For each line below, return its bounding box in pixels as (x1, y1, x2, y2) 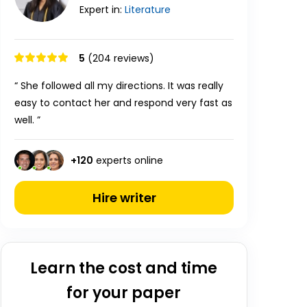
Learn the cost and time (30, 258, 218, 279)
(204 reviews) (88, 51, 154, 65)
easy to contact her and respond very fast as (14, 96, 232, 110)
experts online (93, 153, 163, 167)
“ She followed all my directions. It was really (14, 79, 223, 93)
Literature (125, 3, 171, 16)
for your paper (66, 282, 182, 304)
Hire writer (92, 189, 156, 206)
